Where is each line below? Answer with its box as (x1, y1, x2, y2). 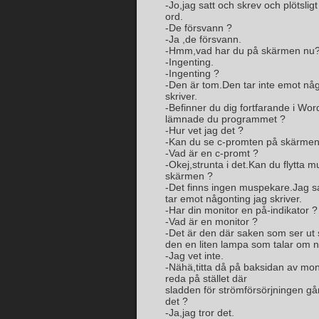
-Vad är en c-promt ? (165, 147, 258, 159)
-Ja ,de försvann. (165, 33, 241, 45)
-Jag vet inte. (165, 250, 224, 261)
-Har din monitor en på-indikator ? (165, 204, 318, 216)
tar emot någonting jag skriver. (165, 193, 302, 204)
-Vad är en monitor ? (165, 216, 258, 227)
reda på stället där (165, 273, 247, 284)
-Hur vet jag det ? (165, 125, 244, 136)
